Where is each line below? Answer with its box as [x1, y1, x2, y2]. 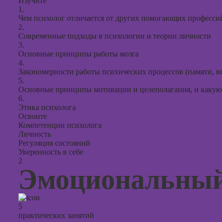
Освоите [18, 112, 47, 120]
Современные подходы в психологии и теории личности [18, 32, 211, 40]
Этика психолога [18, 103, 76, 111]
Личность [18, 130, 51, 138]
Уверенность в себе [18, 148, 83, 156]
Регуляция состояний [18, 139, 90, 147]
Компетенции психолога [18, 121, 102, 129]
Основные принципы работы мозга [18, 50, 139, 58]
